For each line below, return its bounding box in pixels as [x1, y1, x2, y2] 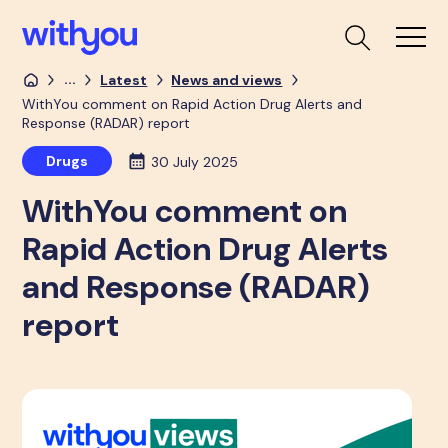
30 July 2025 [151, 153, 239, 171]
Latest [100, 70, 148, 89]
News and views [171, 70, 283, 89]
